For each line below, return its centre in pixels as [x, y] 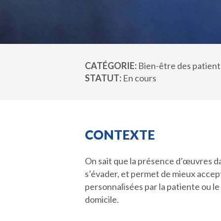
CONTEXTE [120, 135]
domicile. [102, 199]
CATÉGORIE [110, 66]
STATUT [102, 78]
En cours [140, 78]
